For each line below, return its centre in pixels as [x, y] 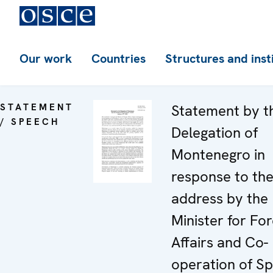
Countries [119, 58]
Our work [46, 58]
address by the [220, 198]
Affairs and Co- [220, 242]
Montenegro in [218, 154]
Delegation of [214, 133]
